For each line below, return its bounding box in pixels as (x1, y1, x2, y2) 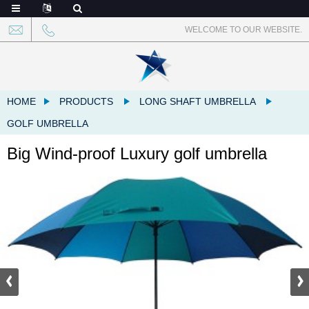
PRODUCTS (59, 96, 113, 107)
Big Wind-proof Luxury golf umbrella (7, 144, 267, 163)
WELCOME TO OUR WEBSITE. (185, 24, 302, 34)
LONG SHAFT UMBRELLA (139, 96, 255, 107)
